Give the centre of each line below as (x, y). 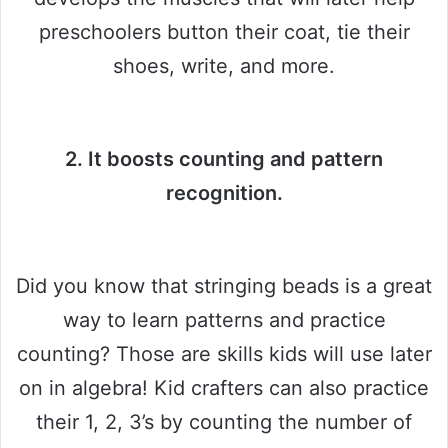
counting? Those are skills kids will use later (224, 354)
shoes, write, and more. (224, 66)
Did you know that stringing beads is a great (224, 286)
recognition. (224, 193)
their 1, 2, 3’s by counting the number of (224, 422)
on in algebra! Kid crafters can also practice (224, 388)
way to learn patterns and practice (224, 320)
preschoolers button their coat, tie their (224, 32)
